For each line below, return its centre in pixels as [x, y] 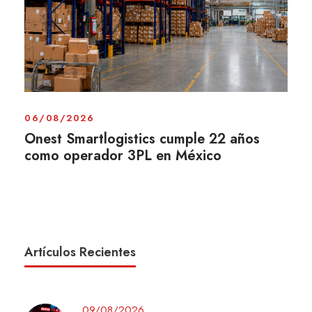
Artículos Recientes [80, 252]
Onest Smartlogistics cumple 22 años [142, 139]
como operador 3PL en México [123, 155]
